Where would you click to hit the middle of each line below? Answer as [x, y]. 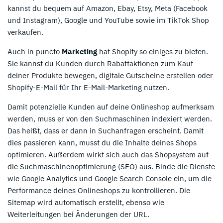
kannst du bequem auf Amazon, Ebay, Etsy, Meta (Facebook [108, 8]
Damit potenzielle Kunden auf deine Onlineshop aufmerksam [111, 107]
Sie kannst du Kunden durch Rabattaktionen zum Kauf [100, 64]
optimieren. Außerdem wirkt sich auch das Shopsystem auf [108, 155]
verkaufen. [25, 32]
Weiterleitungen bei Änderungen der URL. [78, 215]
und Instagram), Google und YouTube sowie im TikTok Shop [108, 20]
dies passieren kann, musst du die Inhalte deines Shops [102, 143]
